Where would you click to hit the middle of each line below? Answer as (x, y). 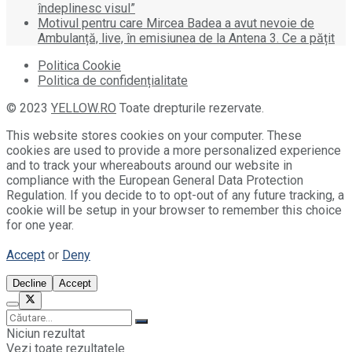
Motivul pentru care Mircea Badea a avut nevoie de (176, 23)
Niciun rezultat (46, 334)
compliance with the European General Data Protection (155, 180)
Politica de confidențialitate (113, 80)
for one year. (40, 225)
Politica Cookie (79, 65)
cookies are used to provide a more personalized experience (174, 150)
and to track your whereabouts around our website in (149, 165)
